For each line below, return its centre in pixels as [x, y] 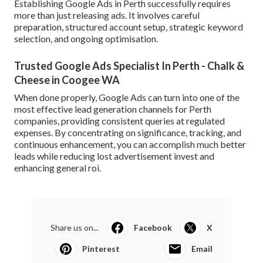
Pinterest [101, 249]
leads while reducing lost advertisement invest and [114, 156]
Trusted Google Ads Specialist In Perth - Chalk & [129, 66]
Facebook [153, 228]
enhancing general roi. [58, 168]
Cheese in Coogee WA [67, 80]
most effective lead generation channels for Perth [113, 109]
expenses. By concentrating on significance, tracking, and [128, 133]
